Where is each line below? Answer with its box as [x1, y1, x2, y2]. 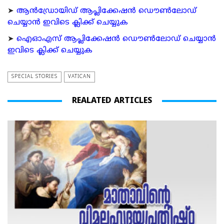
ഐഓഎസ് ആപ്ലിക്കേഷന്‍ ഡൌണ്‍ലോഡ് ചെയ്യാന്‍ [16, 34, 216, 44]
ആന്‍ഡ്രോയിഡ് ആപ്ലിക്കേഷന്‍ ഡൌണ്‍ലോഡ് [16, 6, 196, 16]
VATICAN [68, 73, 91, 80]
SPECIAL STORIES [11, 73, 57, 80]
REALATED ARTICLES [72, 96, 152, 106]
